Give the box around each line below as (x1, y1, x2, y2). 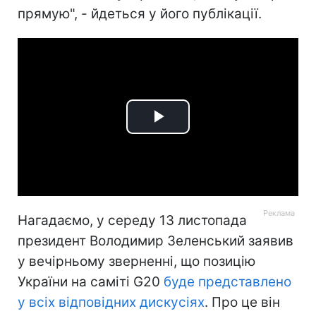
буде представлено (164, 273, 291, 290)
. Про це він (205, 293, 280, 310)
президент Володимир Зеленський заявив (18, 232, 293, 249)
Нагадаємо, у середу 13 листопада (18, 212, 247, 229)
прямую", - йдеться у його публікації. (18, 5, 262, 22)
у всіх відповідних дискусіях (18, 293, 205, 310)
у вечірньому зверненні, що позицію (18, 253, 255, 269)
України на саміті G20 (18, 273, 164, 290)
